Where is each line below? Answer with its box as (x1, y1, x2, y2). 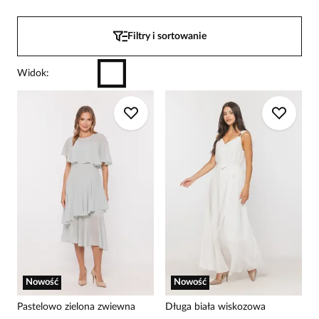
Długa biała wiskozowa (165, 302, 266, 312)
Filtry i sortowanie (127, 31, 206, 41)
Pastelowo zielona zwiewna (17, 302, 135, 312)
